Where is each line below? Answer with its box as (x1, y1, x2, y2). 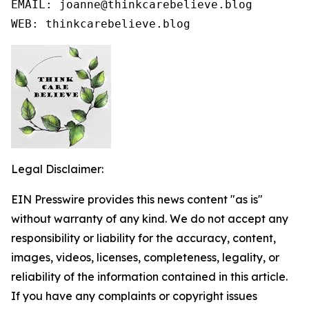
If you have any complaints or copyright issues (11, 289, 257, 303)
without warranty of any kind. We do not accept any (11, 212, 288, 226)
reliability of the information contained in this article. (11, 270, 288, 283)
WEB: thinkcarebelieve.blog (11, 17, 190, 30)
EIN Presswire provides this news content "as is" (11, 192, 263, 206)
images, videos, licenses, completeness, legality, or (11, 250, 279, 264)
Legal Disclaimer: (11, 162, 103, 176)
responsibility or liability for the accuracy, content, (11, 231, 276, 245)
